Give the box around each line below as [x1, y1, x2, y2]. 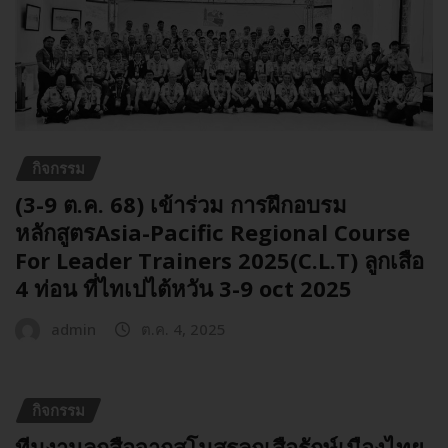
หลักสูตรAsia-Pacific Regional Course [15, 217, 410, 248]
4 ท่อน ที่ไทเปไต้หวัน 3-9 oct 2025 [15, 273, 352, 304]
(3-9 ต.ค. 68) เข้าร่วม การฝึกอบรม [15, 189, 347, 220]
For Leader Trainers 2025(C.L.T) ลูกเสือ [15, 245, 424, 276]
